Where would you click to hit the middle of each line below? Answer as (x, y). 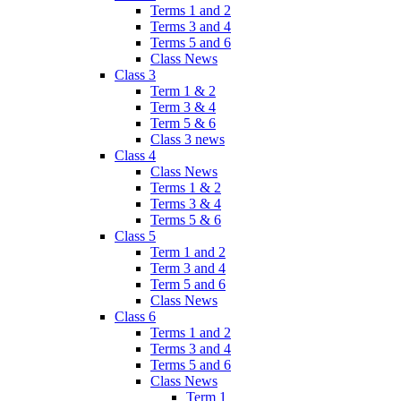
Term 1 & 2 (183, 90)
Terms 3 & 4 (186, 203)
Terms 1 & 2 (186, 187)
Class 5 (135, 235)
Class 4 (135, 155)
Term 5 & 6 (183, 123)
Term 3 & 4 (183, 107)
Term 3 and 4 (188, 268)
